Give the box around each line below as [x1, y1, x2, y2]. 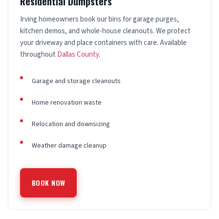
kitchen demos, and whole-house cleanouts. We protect [20, 26, 191, 37]
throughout [20, 49, 57, 60]
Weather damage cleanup [32, 141, 107, 151]
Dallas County [57, 49, 99, 60]
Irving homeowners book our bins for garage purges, [20, 14, 179, 25]
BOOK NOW [32, 177, 66, 188]
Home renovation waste [32, 98, 102, 108]
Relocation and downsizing [32, 119, 110, 130]
